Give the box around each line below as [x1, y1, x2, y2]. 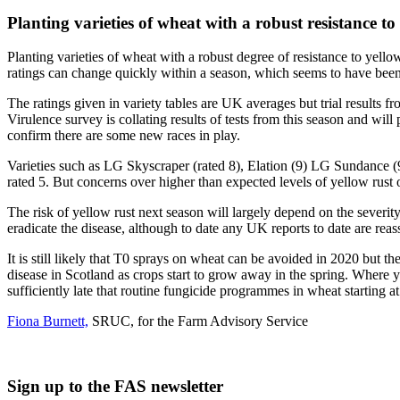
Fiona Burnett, [7, 313, 88, 329]
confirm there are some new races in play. [7, 128, 240, 144]
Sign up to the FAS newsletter [7, 376, 223, 396]
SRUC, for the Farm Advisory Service [88, 313, 308, 329]
